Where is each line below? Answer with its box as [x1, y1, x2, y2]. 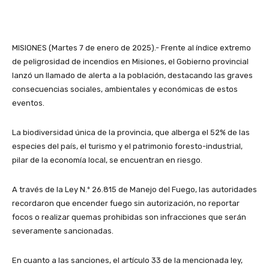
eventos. [12, 98, 44, 108]
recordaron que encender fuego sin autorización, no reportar [12, 199, 240, 208]
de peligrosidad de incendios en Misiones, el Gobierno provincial [12, 57, 249, 67]
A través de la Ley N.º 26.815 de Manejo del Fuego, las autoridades [12, 185, 257, 195]
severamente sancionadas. [12, 226, 113, 236]
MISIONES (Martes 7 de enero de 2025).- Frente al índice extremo [12, 43, 251, 53]
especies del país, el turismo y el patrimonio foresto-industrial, [12, 142, 243, 151]
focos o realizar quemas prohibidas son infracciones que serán [12, 213, 246, 222]
